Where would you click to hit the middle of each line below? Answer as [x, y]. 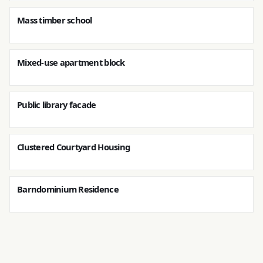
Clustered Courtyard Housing [74, 147]
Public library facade [57, 104]
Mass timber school [55, 20]
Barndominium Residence [68, 189]
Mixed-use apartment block [71, 62]
